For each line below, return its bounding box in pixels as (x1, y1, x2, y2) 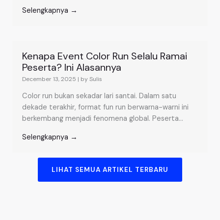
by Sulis (81, 75, 102, 83)
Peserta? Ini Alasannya (22, 61, 121, 74)
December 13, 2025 (22, 75, 76, 83)
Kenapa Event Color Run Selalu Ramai (22, 50, 187, 63)
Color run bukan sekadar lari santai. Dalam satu (22, 91, 176, 101)
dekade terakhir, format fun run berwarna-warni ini (22, 103, 189, 112)
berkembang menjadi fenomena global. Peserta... (22, 114, 183, 124)
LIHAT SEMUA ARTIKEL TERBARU (52, 165, 168, 174)
